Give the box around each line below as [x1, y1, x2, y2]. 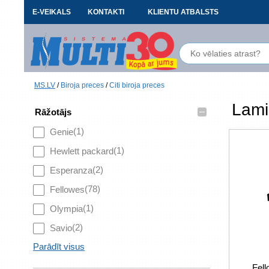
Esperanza [50, 165, 92, 175]
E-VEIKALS [32, 8, 71, 16]
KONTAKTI [87, 8, 124, 16]
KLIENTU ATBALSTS [148, 8, 219, 16]
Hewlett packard [50, 146, 113, 156]
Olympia [50, 204, 83, 214]
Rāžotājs [35, 107, 71, 117]
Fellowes [50, 184, 85, 195]
